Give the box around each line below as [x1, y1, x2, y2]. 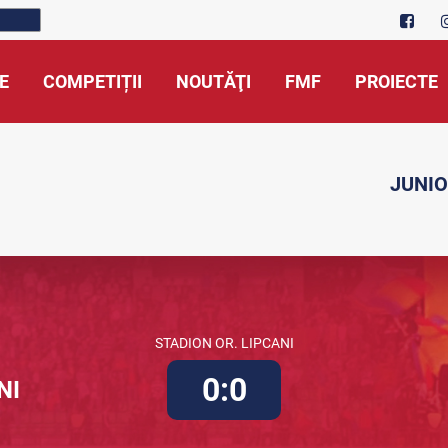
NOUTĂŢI [176, 71, 251, 92]
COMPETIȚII [43, 71, 142, 92]
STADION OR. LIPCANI [154, 335, 294, 351]
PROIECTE [355, 71, 438, 92]
